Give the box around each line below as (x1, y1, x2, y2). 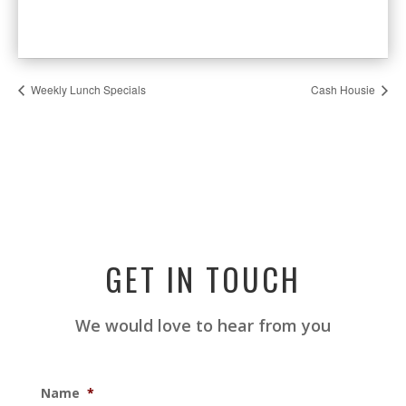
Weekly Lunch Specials (28, 81, 146, 97)
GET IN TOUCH (104, 255, 301, 302)
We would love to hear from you (74, 314, 331, 336)
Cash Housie (311, 81, 378, 97)
